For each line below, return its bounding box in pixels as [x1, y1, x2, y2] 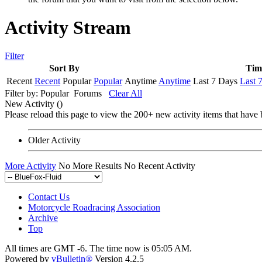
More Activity [5, 161, 56, 171]
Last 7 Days [193, 76, 237, 87]
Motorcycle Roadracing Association [28, 202, 160, 213]
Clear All [109, 88, 142, 99]
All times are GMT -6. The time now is [5, 243, 151, 254]
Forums [74, 88, 102, 99]
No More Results [58, 161, 122, 171]
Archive [28, 213, 58, 223]
